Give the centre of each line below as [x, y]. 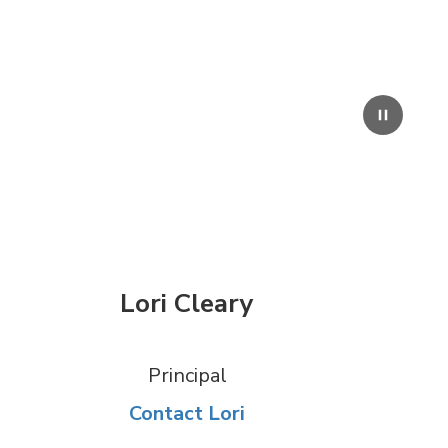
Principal [187, 376]
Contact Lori [187, 414]
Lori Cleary [187, 304]
